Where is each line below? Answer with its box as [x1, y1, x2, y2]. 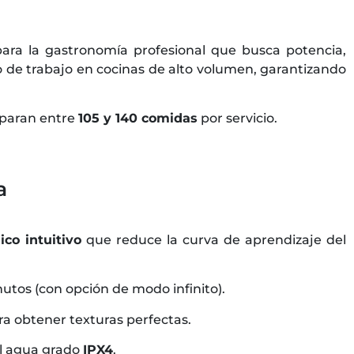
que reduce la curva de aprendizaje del [81, 232, 347, 247]
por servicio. [198, 111, 277, 126]
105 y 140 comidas [78, 111, 198, 126]
